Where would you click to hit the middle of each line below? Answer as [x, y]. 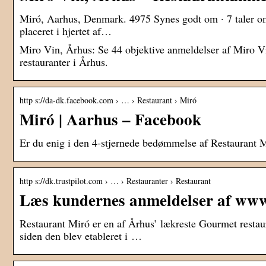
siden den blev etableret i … [81, 236]
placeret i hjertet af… [66, 31]
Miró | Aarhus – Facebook [110, 119]
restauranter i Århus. [64, 62]
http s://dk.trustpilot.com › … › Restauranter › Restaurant [115, 181]
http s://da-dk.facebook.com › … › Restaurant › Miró [108, 100]
